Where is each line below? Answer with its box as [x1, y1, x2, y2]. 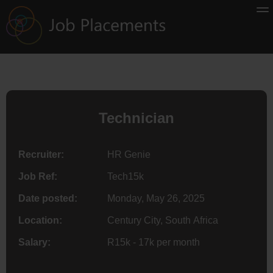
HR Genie [107, 149, 151, 160]
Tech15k [107, 171, 144, 182]
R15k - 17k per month [107, 236, 200, 247]
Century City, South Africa [107, 214, 218, 225]
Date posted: [18, 193, 77, 204]
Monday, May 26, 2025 [107, 193, 205, 204]
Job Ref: [18, 171, 57, 182]
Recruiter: [18, 149, 64, 160]
